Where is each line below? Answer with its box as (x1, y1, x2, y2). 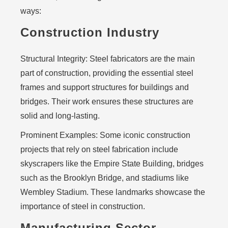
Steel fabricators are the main (88, 54, 195, 63)
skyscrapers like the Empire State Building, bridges (20, 159, 204, 168)
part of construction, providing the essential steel (20, 69, 193, 77)
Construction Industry (20, 25, 159, 39)
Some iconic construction (98, 131, 190, 139)
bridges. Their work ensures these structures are (20, 97, 193, 106)
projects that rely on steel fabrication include (20, 145, 178, 154)
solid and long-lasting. (20, 111, 100, 120)
